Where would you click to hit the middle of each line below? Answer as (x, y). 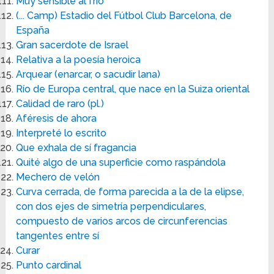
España (33, 31)
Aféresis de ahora (57, 119)
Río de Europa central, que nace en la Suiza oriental (133, 89)
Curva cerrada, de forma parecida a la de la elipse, (130, 192)
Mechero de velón (58, 177)
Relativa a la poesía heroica (79, 60)
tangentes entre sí (58, 236)
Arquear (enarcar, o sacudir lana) (88, 75)
